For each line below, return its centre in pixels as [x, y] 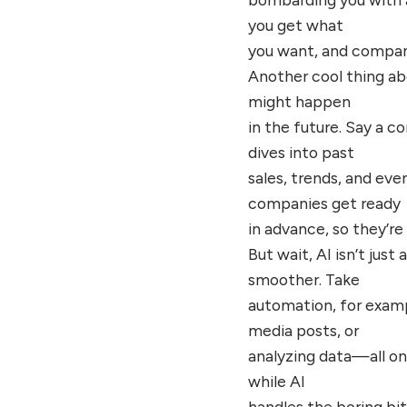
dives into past [302, 152]
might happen [300, 101]
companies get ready [325, 203]
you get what [296, 25]
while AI [277, 381]
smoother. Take [304, 279]
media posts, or [304, 330]
